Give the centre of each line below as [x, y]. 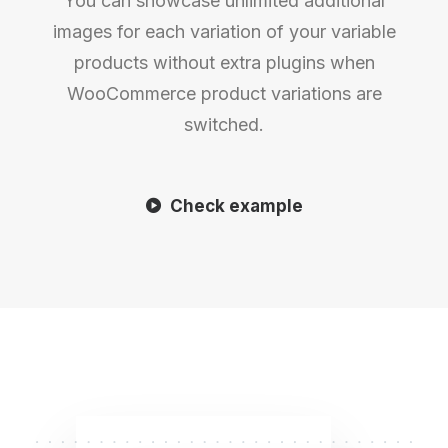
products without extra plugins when [224, 62]
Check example [236, 206]
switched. [224, 124]
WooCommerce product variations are [224, 93]
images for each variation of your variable [224, 31]
